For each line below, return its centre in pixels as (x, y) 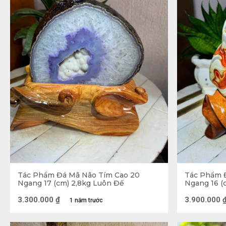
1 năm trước (86, 200)
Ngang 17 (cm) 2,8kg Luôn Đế (71, 183)
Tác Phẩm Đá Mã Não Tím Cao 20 (79, 175)
